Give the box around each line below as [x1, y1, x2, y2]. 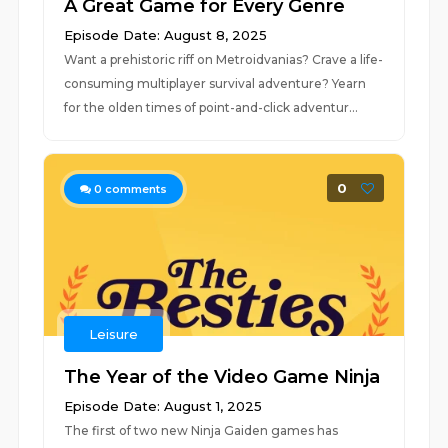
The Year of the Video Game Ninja [64, 366, 381, 388]
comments [102, 182, 168, 196]
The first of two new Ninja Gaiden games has [64, 423, 339, 438]
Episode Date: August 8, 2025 [64, 27, 268, 43]
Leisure [89, 326, 139, 342]
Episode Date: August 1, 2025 [64, 398, 263, 414]
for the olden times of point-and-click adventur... [64, 100, 359, 115]
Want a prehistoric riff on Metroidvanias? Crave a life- [64, 52, 384, 67]
